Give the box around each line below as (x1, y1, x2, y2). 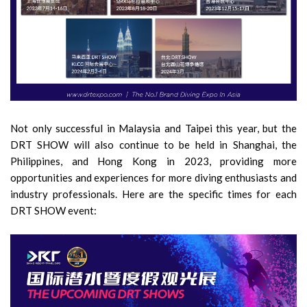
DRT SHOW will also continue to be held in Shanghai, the (10, 138, 297, 151)
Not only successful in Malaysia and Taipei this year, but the (10, 122, 297, 135)
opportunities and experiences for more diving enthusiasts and (10, 171, 297, 184)
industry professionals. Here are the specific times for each (10, 188, 297, 201)
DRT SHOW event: (10, 204, 97, 217)
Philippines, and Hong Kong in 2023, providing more (10, 155, 297, 168)
